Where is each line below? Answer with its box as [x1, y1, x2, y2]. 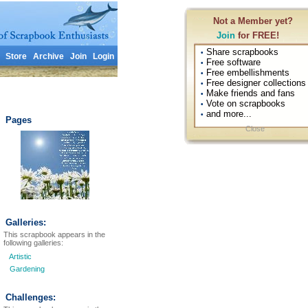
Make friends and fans [203, 88, 295, 98]
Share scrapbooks [203, 47, 278, 57]
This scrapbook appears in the [3, 230, 105, 239]
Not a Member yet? [213, 16, 293, 26]
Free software [203, 57, 261, 67]
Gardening [10, 265, 45, 273]
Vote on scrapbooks [203, 98, 285, 109]
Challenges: [5, 292, 56, 302]
